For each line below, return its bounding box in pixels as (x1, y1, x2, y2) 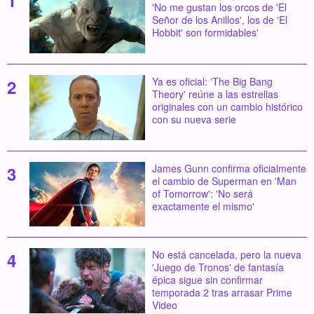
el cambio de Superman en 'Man (151, 173, 296, 188)
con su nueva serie (151, 111, 236, 126)
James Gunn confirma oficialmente (151, 161, 306, 175)
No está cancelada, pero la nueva (151, 247, 301, 262)
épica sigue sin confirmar (151, 273, 263, 287)
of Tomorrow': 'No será (151, 186, 253, 200)
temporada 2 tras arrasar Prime (151, 285, 292, 300)
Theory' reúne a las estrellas (151, 86, 278, 101)
